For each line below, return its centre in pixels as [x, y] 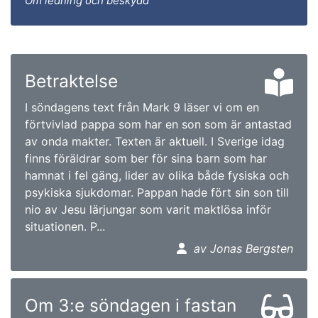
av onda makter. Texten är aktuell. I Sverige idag [155, 141]
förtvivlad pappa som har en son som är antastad [158, 124]
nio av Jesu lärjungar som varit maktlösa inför [148, 209]
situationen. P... [65, 226]
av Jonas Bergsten [243, 248]
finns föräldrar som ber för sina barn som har [146, 158]
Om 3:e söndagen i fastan [131, 305]
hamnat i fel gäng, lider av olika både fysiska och [157, 175]
